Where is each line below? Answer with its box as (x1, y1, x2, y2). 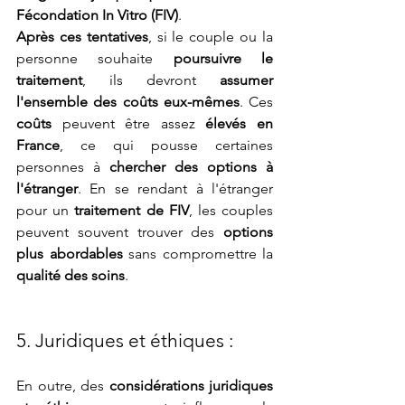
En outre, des (16, 377, 109, 395)
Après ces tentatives (16, 28, 148, 46)
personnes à (16, 158, 109, 176)
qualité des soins (16, 267, 125, 285)
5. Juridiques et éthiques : (16, 329, 233, 353)
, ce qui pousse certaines (60, 137, 273, 155)
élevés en (205, 115, 274, 133)
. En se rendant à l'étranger (78, 180, 273, 198)
